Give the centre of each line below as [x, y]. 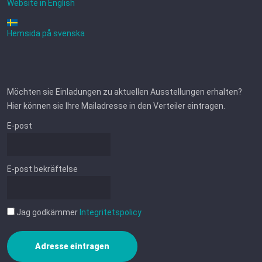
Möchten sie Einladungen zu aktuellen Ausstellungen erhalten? [125, 92]
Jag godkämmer [47, 212]
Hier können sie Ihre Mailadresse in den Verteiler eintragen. [116, 106]
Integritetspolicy [111, 212]
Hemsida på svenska [46, 33]
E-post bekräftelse [42, 169]
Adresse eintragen [72, 246]
